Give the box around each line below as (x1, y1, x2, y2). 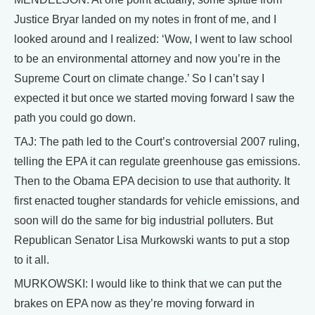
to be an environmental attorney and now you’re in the (14, 53, 281, 65)
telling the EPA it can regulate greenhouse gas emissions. (14, 155, 300, 168)
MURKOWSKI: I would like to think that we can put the (14, 278, 282, 290)
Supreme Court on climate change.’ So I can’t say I (14, 72, 264, 85)
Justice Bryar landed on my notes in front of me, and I (14, 13, 276, 26)
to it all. (14, 254, 49, 266)
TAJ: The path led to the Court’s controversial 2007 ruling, (14, 136, 300, 148)
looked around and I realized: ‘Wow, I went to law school (14, 33, 292, 46)
